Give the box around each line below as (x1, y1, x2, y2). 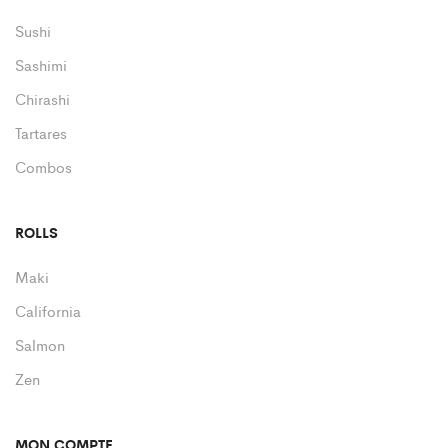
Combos (15, 156, 72, 178)
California (15, 300, 81, 322)
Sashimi (15, 54, 67, 76)
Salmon (15, 334, 65, 356)
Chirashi (15, 88, 70, 110)
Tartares (15, 122, 67, 144)
